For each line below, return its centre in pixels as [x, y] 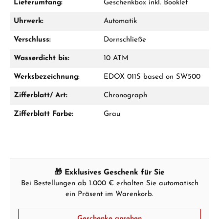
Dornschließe [125, 40]
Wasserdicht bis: [42, 58]
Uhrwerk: [29, 21]
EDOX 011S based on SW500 [152, 77]
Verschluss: [32, 40]
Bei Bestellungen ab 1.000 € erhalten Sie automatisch [109, 184]
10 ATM [116, 58]
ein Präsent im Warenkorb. [109, 194]
